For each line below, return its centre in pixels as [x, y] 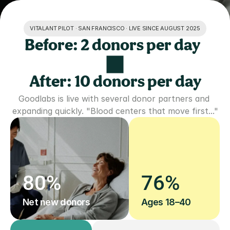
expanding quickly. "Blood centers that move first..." [115, 111]
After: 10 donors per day [115, 83]
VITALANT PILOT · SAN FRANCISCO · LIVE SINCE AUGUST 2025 [115, 28]
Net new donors [56, 202]
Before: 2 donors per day [115, 46]
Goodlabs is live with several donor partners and [114, 99]
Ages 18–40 [166, 202]
